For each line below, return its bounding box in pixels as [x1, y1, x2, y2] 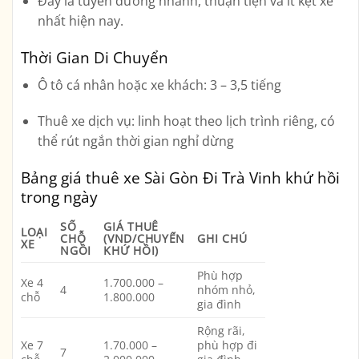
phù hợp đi [197, 337, 258, 353]
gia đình [197, 296, 242, 312]
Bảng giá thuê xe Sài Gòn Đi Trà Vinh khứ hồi [21, 167, 340, 189]
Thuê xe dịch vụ [37, 112, 131, 131]
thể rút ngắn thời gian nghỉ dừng [37, 132, 234, 151]
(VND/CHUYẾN [103, 230, 186, 246]
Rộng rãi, [197, 322, 246, 338]
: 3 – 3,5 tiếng [203, 75, 281, 94]
